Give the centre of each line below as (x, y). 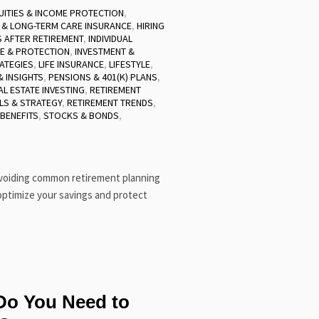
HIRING (150, 26)
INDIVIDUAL (110, 38)
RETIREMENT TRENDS (110, 103)
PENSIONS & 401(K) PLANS (103, 77)
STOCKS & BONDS (81, 115)
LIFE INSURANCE (71, 64)
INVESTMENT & (104, 51)
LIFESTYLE (129, 64)
